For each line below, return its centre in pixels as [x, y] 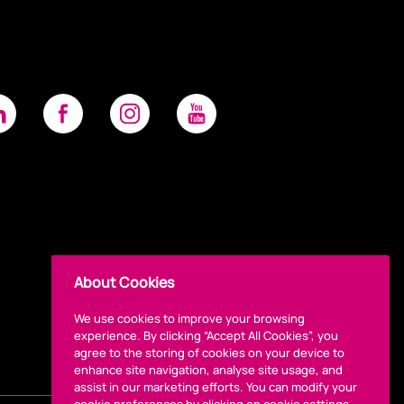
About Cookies [124, 282]
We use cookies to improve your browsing [189, 318]
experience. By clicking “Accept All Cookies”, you [206, 335]
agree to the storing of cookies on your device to [209, 353]
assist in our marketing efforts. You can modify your [216, 387]
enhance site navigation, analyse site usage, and [208, 370]
